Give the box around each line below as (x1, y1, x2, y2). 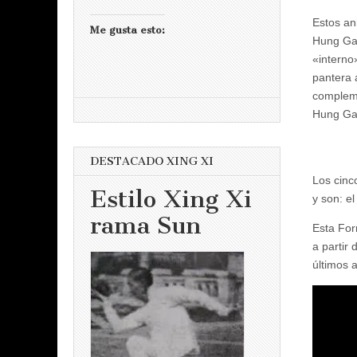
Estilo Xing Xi (90, 185, 252, 214)
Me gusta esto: (90, 23, 165, 36)
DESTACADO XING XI (90, 154, 214, 168)
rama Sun (90, 211, 202, 240)
